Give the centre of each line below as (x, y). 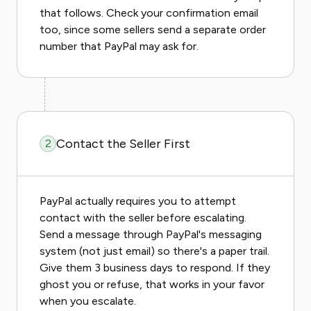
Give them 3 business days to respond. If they (155, 268)
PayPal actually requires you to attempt (138, 201)
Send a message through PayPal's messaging (151, 234)
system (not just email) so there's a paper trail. (154, 251)
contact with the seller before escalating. (143, 218)
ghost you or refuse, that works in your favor (152, 284)
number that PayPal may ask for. (119, 46)
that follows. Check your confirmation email (149, 13)
